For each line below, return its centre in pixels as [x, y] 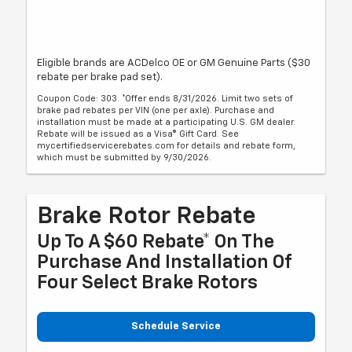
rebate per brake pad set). [100, 78]
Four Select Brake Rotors [148, 283]
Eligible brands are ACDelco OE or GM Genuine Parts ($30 [174, 64]
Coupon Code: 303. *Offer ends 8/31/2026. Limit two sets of [165, 99]
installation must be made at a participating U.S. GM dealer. [167, 123]
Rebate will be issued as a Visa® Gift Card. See [138, 134]
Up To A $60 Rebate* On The [156, 242]
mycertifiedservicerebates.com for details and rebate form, [167, 146]
